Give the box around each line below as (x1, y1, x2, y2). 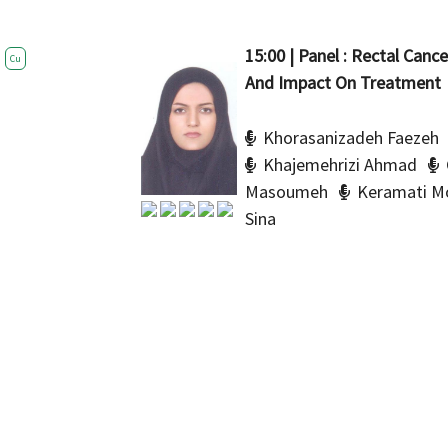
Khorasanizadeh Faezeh (262, 125, 439, 149)
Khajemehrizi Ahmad (262, 152, 417, 176)
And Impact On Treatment (244, 70, 441, 94)
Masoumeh (244, 179, 328, 203)
